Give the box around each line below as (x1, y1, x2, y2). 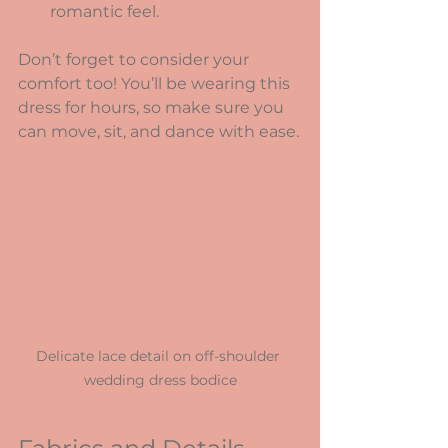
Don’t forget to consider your (18, 49, 253, 69)
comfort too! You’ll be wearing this (18, 73, 294, 93)
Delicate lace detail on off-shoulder (36, 346, 284, 365)
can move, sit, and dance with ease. (18, 121, 299, 141)
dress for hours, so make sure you (18, 97, 288, 117)
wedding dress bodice (83, 370, 237, 389)
